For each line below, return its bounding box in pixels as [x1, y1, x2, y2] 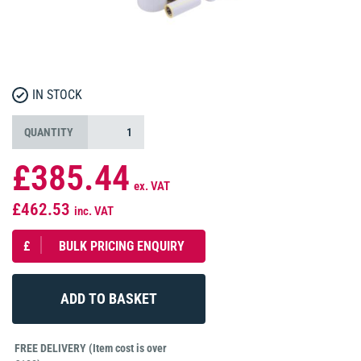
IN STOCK [32, 88, 82, 103]
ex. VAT [134, 179, 170, 194]
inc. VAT [74, 204, 114, 219]
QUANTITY [24, 126, 73, 139]
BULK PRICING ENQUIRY [58, 239, 185, 255]
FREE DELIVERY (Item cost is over [15, 342, 167, 355]
